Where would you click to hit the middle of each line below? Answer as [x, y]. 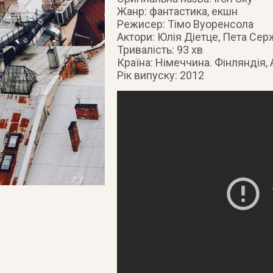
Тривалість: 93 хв [160, 50]
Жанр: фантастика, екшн [177, 11]
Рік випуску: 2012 [160, 75]
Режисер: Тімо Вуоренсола [185, 24]
